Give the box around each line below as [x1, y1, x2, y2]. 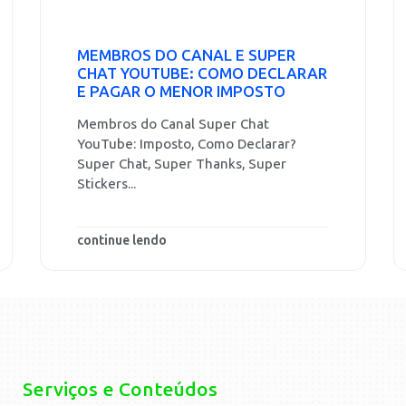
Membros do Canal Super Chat [77, 116, 269, 132]
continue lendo [77, 233, 167, 249]
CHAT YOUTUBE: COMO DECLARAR [77, 64, 327, 82]
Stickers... [77, 176, 136, 192]
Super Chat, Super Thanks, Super [77, 156, 286, 172]
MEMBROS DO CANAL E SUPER [77, 46, 295, 64]
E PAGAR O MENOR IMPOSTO [77, 82, 285, 101]
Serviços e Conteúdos [23, 378, 218, 401]
